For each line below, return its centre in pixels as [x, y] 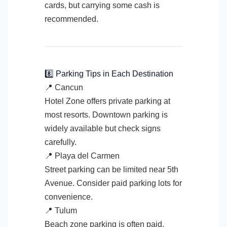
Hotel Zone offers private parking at [107, 101]
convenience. [69, 197]
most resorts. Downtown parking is [106, 115]
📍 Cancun [64, 87]
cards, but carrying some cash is [102, 5]
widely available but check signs [103, 128]
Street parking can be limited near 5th [111, 169]
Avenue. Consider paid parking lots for [113, 183]
